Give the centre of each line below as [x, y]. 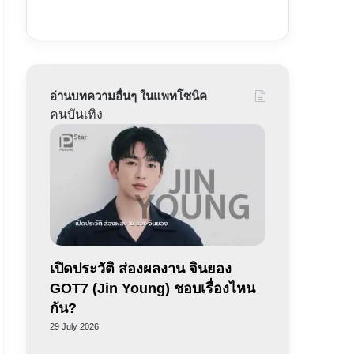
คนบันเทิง [76, 114]
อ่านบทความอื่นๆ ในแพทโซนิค [128, 96]
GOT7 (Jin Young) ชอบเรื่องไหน [152, 288]
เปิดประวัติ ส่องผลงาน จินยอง [140, 268]
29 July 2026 [74, 326]
